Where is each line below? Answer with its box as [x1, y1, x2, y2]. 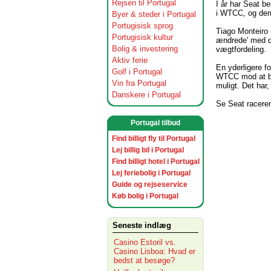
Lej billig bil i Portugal [112, 146, 184, 154]
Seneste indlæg [113, 221, 171, 230]
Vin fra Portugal [112, 79, 166, 88]
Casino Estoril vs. [114, 238, 176, 247]
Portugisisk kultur [112, 33, 173, 42]
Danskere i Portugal [112, 90, 181, 99]
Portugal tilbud [131, 119, 180, 127]
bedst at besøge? [114, 256, 175, 265]
